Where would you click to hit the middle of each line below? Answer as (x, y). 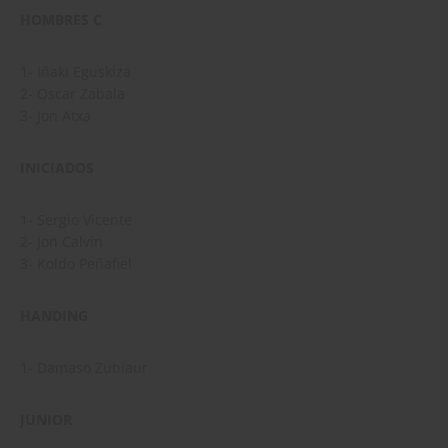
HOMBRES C (61, 20)
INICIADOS (57, 168)
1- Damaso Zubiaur (84, 368)
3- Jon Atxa (55, 116)
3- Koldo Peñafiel (76, 264)
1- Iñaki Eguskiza (75, 72)
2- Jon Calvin (61, 242)
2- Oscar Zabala (72, 94)
